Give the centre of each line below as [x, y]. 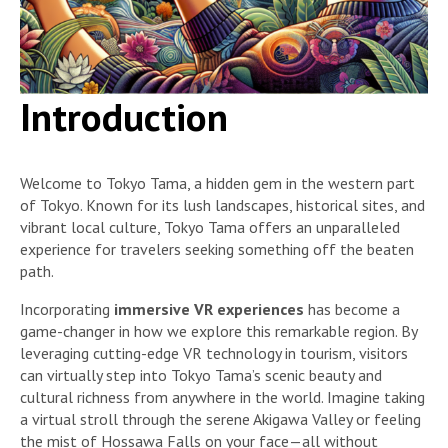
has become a [352, 309]
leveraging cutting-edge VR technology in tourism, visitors [214, 353]
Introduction [124, 116]
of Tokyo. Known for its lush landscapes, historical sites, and [222, 205]
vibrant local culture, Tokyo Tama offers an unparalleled [210, 227]
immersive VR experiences [209, 309]
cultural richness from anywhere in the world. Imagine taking [222, 397]
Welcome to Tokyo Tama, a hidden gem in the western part [217, 183]
